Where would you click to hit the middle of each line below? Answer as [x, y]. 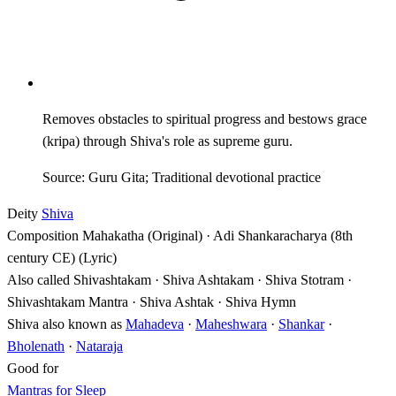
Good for [33, 368]
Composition [43, 235]
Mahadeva [155, 324]
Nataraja [99, 346]
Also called [38, 279]
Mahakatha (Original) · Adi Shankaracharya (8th [217, 235]
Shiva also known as [65, 324]
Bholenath [36, 346]
